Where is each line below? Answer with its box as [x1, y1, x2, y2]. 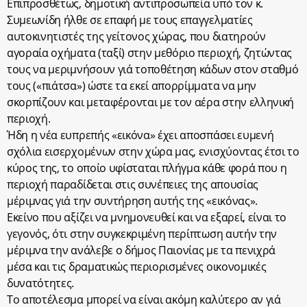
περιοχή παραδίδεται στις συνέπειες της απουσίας [7, 177, 258, 192]
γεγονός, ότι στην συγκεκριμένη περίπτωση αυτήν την [7, 226, 277, 241]
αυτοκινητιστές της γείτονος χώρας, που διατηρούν [7, 29, 266, 44]
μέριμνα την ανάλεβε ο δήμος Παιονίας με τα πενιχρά [7, 243, 275, 258]
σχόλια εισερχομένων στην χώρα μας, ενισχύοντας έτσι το [7, 144, 299, 159]
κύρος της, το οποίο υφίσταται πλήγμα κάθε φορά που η [7, 160, 287, 175]
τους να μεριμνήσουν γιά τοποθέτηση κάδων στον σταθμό [7, 62, 299, 77]
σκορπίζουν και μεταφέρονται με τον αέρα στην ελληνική [7, 95, 295, 110]
